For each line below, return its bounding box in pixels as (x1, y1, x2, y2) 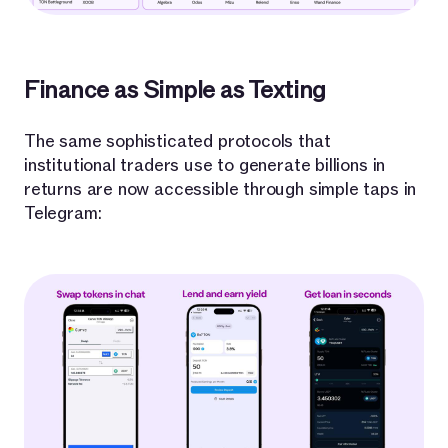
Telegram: (24, 201, 102, 225)
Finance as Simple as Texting (24, 74, 326, 106)
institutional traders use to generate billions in (24, 153, 386, 177)
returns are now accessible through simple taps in (24, 177, 417, 201)
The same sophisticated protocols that (24, 129, 331, 153)
